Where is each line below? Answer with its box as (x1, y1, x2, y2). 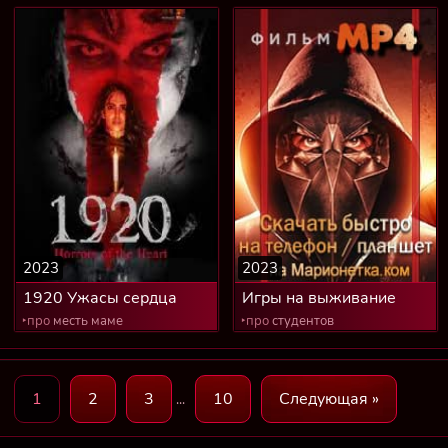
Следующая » (279, 387, 379, 410)
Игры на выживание (242, 286, 396, 309)
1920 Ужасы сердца (23, 286, 177, 309)
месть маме (50, 311, 123, 330)
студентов (269, 311, 334, 330)
